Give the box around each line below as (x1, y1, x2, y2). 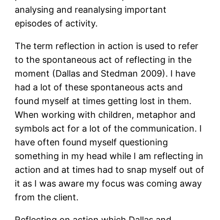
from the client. (15, 192, 79, 203)
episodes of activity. (15, 18, 98, 29)
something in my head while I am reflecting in (15, 151, 204, 162)
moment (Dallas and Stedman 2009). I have (15, 68, 196, 79)
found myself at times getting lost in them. (15, 96, 192, 107)
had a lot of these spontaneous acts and (15, 82, 183, 93)
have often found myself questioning (15, 137, 168, 148)
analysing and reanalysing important (15, 4, 167, 15)
